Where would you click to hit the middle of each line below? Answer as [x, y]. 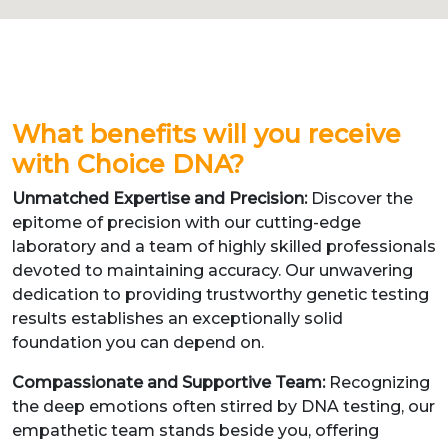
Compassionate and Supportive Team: [170, 382]
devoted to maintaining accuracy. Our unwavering [212, 270]
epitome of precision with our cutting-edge [186, 222]
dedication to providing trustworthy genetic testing [220, 294]
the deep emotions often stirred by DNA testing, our [223, 406]
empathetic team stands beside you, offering [195, 430]
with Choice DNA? [128, 164]
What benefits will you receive [206, 134]
